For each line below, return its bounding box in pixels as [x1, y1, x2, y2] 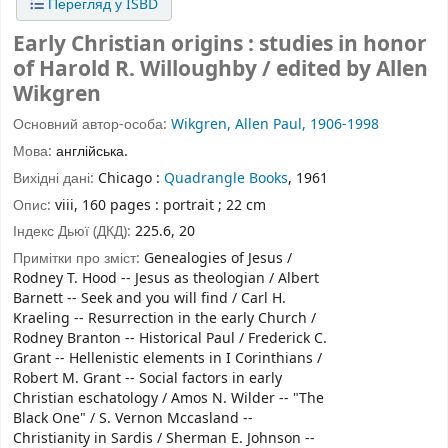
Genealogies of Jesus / [144, 248, 292, 270]
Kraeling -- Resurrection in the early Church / [13, 308, 316, 330]
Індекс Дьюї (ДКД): [13, 221, 135, 243]
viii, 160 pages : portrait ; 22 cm [55, 194, 266, 216]
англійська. [56, 140, 128, 162]
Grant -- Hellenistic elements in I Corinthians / [13, 348, 322, 370]
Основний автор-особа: [13, 114, 171, 136]
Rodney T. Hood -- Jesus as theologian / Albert [13, 268, 319, 290]
